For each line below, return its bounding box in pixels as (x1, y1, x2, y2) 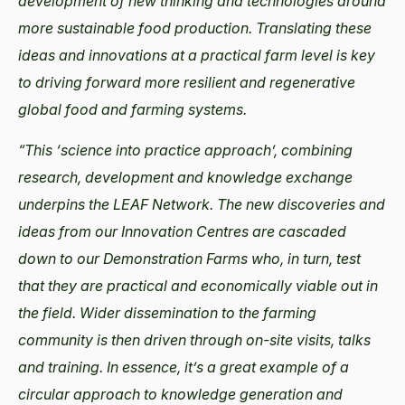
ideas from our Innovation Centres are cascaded (18, 221, 346, 240)
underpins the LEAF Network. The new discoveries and (18, 194, 385, 213)
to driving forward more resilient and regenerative (18, 72, 355, 91)
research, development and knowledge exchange (18, 167, 353, 186)
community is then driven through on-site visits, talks (18, 330, 371, 349)
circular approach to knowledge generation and (18, 384, 343, 403)
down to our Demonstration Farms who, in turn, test (18, 249, 361, 268)
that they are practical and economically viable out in (18, 276, 378, 295)
